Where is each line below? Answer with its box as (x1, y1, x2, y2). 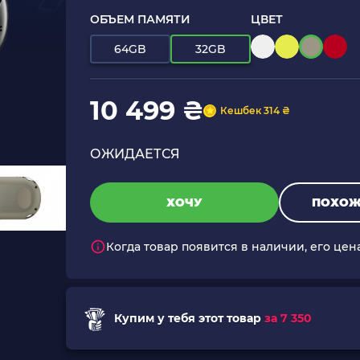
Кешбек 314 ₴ (220, 104, 291, 117)
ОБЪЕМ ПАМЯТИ (90, 12, 191, 27)
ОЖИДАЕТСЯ (90, 146, 181, 162)
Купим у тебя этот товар (114, 311, 262, 325)
